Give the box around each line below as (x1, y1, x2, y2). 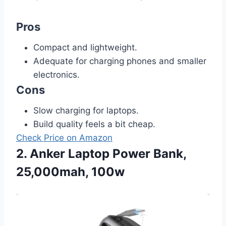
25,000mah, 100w (16, 164, 125, 180)
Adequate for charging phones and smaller (33, 56, 206, 67)
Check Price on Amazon (16, 133, 112, 143)
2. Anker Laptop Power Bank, (16, 146, 186, 161)
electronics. (33, 70, 80, 80)
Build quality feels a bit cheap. (33, 119, 155, 130)
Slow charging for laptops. (33, 105, 139, 116)
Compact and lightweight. (33, 42, 137, 53)
